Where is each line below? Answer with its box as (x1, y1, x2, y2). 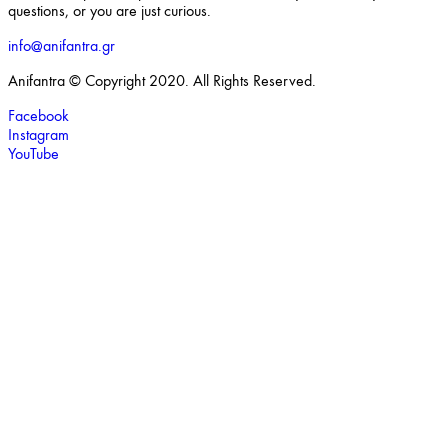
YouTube (8, 144, 59, 164)
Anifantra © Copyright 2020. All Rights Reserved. (8, 71, 316, 91)
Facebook (8, 106, 69, 126)
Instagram (8, 125, 69, 145)
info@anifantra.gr (8, 36, 115, 56)
